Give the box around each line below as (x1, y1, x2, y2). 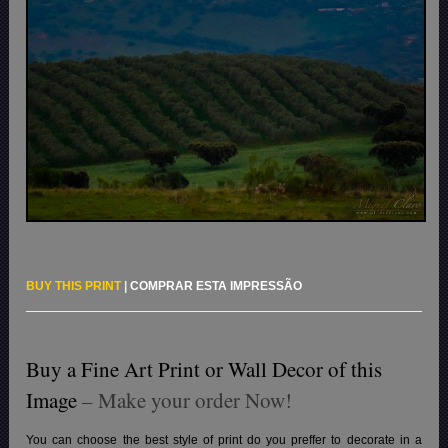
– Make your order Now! (77, 385, 300, 414)
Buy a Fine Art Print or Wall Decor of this (26, 354, 383, 383)
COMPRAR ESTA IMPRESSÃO (130, 278, 303, 293)
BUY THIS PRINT (26, 278, 122, 293)
